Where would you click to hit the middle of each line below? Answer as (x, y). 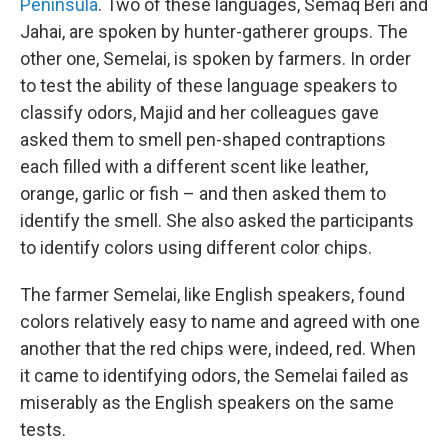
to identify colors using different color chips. (196, 248)
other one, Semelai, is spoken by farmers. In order (215, 59)
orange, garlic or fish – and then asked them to (203, 194)
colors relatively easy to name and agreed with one (220, 322)
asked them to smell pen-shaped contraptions (203, 140)
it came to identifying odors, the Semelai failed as (214, 376)
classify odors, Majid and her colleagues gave (199, 113)
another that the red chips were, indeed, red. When (218, 349)
